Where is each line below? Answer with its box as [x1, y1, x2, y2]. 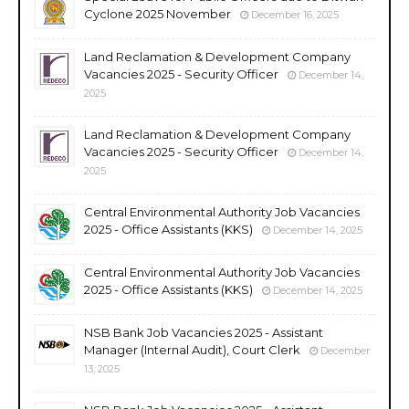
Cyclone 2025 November [84, 5, 231, 21]
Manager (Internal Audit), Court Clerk [84, 341, 300, 357]
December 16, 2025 [251, 7, 339, 21]
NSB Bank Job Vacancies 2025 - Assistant [84, 324, 323, 340]
